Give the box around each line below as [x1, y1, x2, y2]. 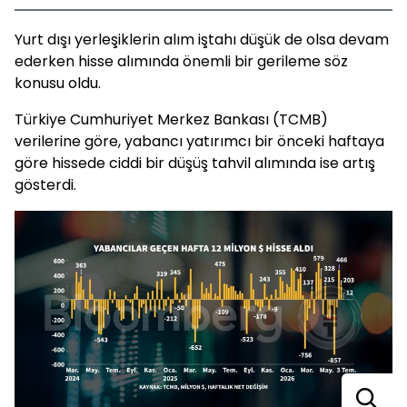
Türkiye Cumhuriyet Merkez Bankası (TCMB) [15, 109, 328, 130]
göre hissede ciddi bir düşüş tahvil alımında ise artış [15, 153, 375, 174]
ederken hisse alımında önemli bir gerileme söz [15, 51, 348, 72]
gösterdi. [15, 174, 76, 195]
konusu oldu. [15, 73, 101, 94]
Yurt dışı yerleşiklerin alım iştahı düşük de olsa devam [15, 29, 389, 50]
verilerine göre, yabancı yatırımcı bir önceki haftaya [15, 131, 384, 152]
